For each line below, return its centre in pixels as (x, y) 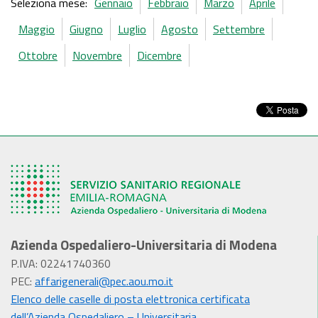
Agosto (180, 29)
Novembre (97, 56)
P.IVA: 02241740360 (61, 264)
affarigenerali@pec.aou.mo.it (104, 281)
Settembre (239, 29)
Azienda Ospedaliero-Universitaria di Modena (144, 245)
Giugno (86, 29)
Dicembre (159, 56)
